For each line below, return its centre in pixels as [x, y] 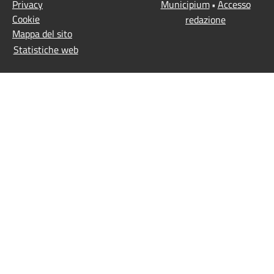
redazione [206, 20]
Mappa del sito [42, 34]
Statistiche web [46, 49]
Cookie [26, 19]
